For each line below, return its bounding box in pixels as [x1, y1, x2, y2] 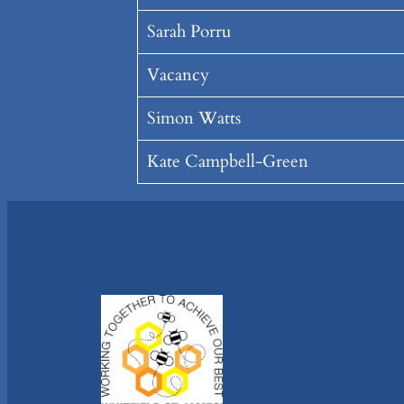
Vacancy [146, 63, 209, 87]
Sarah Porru [146, 20, 231, 44]
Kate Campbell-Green [146, 150, 308, 174]
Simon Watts [146, 106, 241, 131]
